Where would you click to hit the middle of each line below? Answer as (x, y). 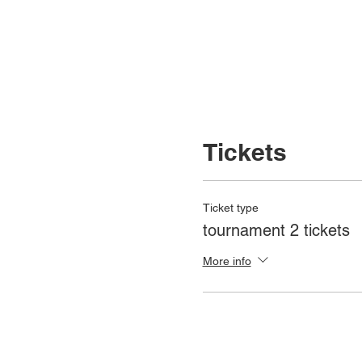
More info (227, 261)
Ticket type (230, 208)
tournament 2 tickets (276, 230)
